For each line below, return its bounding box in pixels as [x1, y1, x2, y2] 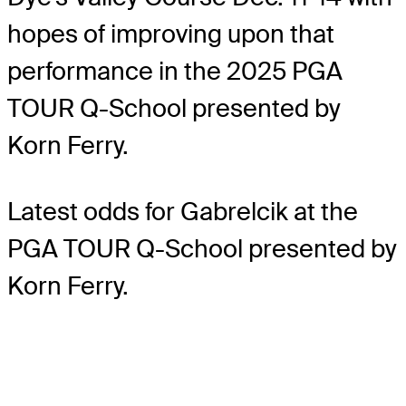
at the [294, 195, 358, 227]
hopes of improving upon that [7, 17, 334, 50]
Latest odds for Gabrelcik [7, 195, 294, 227]
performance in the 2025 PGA [7, 54, 343, 87]
